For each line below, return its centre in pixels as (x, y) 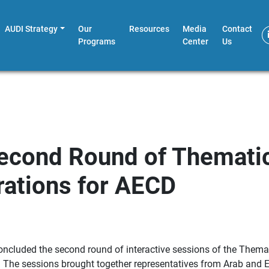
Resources (149, 29)
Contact (237, 29)
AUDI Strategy (32, 29)
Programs (97, 41)
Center (196, 41)
